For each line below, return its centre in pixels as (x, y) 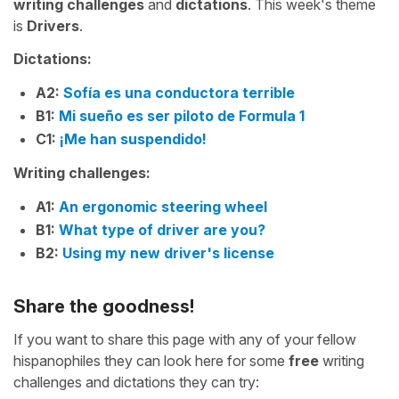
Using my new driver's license (168, 253)
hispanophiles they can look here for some (151, 361)
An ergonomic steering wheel (163, 207)
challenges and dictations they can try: (136, 382)
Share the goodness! (104, 306)
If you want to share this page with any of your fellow (185, 339)
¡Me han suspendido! (133, 139)
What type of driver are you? (162, 230)
